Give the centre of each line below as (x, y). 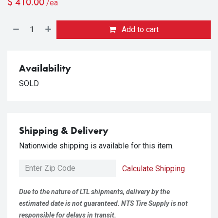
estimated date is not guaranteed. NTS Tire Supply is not (103, 203)
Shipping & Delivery (64, 130)
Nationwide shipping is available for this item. (96, 146)
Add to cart (139, 29)
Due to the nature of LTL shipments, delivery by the (94, 192)
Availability (45, 68)
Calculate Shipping (154, 169)
